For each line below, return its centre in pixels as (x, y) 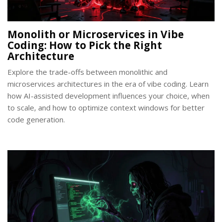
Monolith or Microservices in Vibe (96, 34)
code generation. (36, 120)
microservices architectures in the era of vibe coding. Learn (108, 84)
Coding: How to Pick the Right (85, 45)
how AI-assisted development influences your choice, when (109, 96)
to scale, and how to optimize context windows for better (106, 108)
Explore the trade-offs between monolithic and (87, 72)
